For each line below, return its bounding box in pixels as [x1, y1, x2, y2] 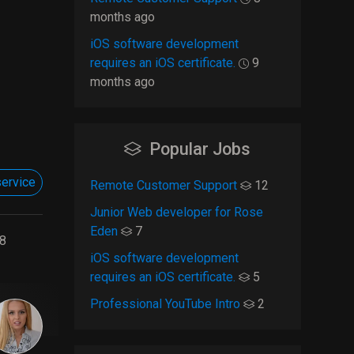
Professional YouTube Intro [89, 296, 243, 311]
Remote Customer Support [89, 178, 240, 193]
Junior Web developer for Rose [89, 205, 263, 220]
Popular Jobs [149, 139, 251, 159]
